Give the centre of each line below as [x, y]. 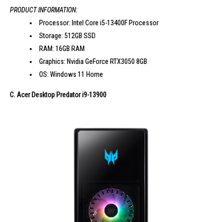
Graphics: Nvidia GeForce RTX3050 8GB [93, 61]
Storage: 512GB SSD [67, 35]
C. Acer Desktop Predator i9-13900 [58, 94]
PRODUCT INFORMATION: [44, 10]
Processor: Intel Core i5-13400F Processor [99, 23]
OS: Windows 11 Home [71, 74]
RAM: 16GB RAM [62, 48]
